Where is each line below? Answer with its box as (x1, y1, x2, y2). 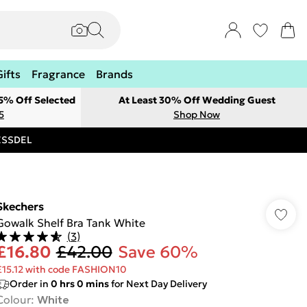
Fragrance (32, 67, 85, 81)
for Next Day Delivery (108, 278, 207, 290)
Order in (9, 278, 51, 290)
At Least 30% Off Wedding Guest (118, 94, 275, 106)
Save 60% (117, 242, 198, 262)
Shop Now (173, 108, 220, 121)
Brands (96, 67, 133, 81)
